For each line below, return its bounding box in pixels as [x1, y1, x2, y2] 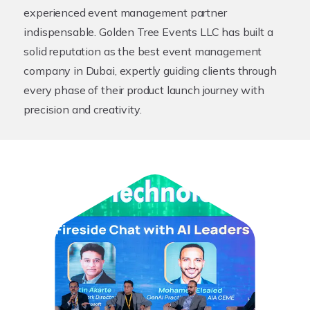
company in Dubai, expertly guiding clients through [24, 64, 277, 77]
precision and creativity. [24, 102, 142, 116]
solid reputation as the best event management [24, 44, 262, 58]
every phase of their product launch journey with [24, 83, 264, 97]
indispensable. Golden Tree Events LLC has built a [24, 25, 273, 39]
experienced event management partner [24, 6, 227, 19]
